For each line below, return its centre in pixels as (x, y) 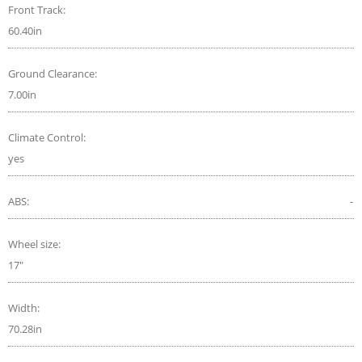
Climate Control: (48, 137)
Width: (25, 307)
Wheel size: (36, 244)
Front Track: (38, 9)
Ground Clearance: (54, 73)
